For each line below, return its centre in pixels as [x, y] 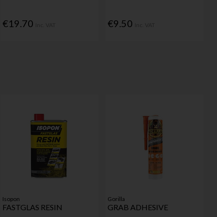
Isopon [11, 199]
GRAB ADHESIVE [138, 207]
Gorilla [116, 199]
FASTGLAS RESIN [32, 207]
